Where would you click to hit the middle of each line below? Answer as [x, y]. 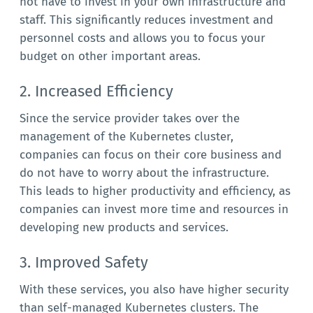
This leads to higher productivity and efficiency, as [155, 191]
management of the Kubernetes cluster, [126, 137]
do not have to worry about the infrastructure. [144, 173]
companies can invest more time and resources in [154, 210]
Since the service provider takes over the [129, 119]
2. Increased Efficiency [96, 92]
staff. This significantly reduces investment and [146, 20]
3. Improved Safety [83, 263]
